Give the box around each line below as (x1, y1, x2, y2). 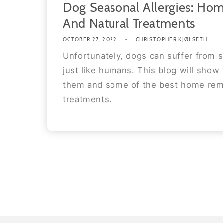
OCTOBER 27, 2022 (63, 36, 117, 43)
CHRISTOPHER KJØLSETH (135, 36, 208, 43)
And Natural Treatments (63, 16, 195, 31)
